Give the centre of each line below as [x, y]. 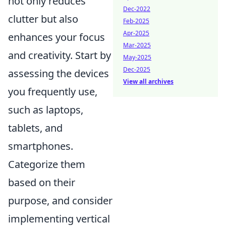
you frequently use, [53, 92]
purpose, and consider [60, 201]
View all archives [148, 81]
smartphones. [41, 146]
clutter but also [43, 19]
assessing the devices [59, 74]
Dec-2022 [137, 9]
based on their [42, 183]
